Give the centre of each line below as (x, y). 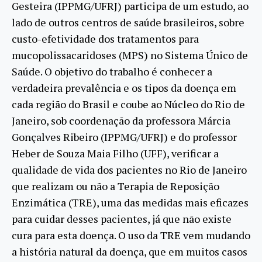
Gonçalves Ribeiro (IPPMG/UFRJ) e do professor (124, 137)
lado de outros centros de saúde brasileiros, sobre (128, 23)
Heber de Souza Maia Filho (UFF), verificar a (115, 154)
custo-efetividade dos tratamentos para (105, 39)
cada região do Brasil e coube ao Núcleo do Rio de (128, 104)
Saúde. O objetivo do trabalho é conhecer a (112, 72)
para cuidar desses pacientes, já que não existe (122, 219)
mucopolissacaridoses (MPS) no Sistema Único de (130, 55)
